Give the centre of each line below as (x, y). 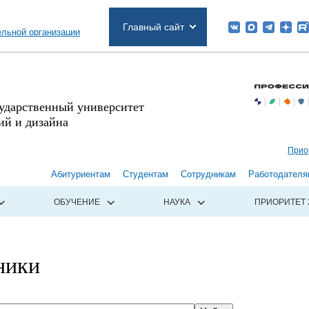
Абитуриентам (81, 175)
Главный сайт (153, 27)
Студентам (146, 175)
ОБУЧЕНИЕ (77, 202)
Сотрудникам (208, 175)
